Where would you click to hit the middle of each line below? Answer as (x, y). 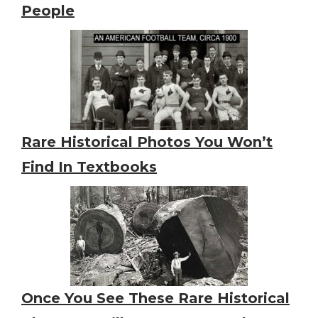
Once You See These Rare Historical (155, 298)
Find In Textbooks (89, 166)
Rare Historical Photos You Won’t (147, 142)
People (48, 10)
